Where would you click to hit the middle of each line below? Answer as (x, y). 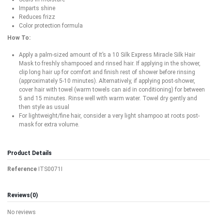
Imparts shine (37, 8)
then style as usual (44, 107)
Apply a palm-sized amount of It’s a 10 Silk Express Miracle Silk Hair (107, 54)
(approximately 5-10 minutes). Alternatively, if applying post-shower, (107, 81)
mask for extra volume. (49, 124)
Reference (22, 169)
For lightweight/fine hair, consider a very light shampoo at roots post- (109, 116)
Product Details (30, 153)
